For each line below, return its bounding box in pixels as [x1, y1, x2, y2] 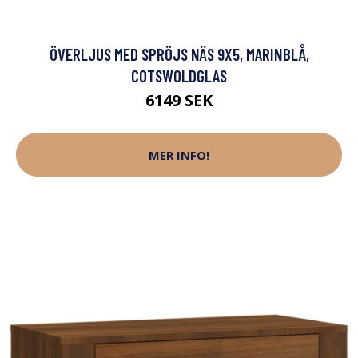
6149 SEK [145, 89, 213, 111]
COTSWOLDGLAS [131, 66, 227, 86]
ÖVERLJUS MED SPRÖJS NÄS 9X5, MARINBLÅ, [49, 44, 309, 64]
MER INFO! [149, 146, 209, 163]
